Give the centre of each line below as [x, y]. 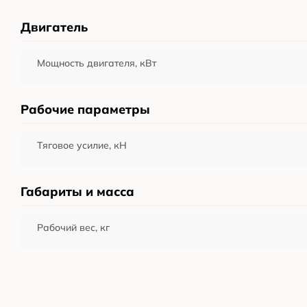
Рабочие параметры [85, 110]
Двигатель [54, 27]
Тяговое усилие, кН [82, 146]
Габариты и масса [77, 192]
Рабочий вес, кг [73, 228]
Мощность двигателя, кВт [97, 63]
